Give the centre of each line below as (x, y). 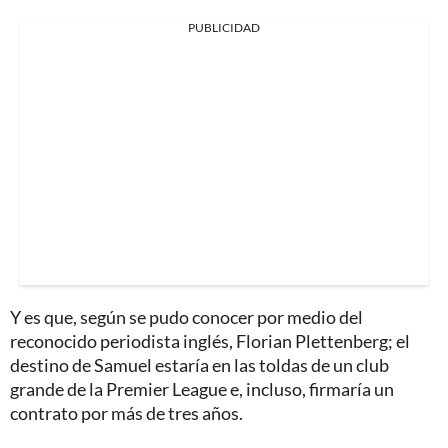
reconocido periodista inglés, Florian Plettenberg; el (210, 341)
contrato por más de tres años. (126, 413)
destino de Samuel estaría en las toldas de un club (199, 365)
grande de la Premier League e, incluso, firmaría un (202, 389)
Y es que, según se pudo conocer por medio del (186, 317)
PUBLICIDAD (224, 28)
